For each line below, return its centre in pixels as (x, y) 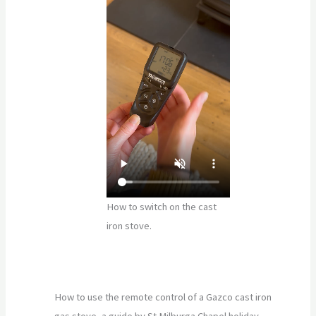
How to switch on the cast (162, 207)
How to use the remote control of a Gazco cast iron (163, 297)
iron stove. (129, 226)
